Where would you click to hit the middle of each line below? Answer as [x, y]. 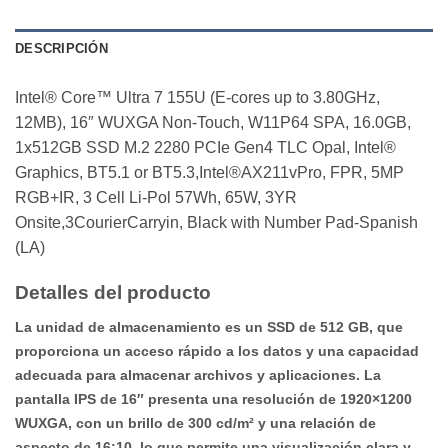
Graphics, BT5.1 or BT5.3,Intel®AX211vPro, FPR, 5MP [209, 172]
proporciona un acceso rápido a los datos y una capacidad [217, 351]
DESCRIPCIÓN [61, 48]
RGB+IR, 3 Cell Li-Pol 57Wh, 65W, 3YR [156, 197]
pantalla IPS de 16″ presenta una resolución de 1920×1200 [213, 399]
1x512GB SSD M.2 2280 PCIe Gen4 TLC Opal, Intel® [205, 147]
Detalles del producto [113, 292]
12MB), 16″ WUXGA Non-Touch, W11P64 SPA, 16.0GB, [213, 122]
